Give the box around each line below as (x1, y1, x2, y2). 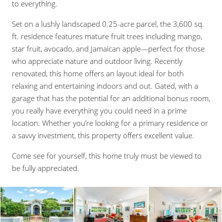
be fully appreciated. (12, 163, 79, 173)
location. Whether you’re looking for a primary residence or (12, 118, 208, 128)
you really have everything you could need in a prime (12, 106, 187, 115)
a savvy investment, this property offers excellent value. (12, 130, 194, 140)
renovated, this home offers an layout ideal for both (12, 68, 184, 78)
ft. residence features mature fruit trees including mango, (12, 31, 202, 41)
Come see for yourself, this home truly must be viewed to (12, 151, 202, 161)
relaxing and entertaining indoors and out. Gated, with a (12, 81, 198, 91)
